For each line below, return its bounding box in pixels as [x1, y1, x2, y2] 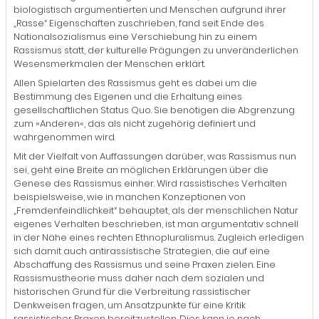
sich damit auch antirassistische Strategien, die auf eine [14, 244, 270, 258]
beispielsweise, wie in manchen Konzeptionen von [14, 189, 246, 204]
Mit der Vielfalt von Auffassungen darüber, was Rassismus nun [14, 149, 296, 163]
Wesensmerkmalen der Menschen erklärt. [14, 56, 205, 70]
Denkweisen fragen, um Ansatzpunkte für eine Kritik [14, 298, 246, 312]
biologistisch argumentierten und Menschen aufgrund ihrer [14, 2, 286, 16]
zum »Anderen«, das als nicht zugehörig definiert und [14, 116, 256, 130]
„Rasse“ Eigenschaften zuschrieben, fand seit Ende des [14, 16, 264, 30]
